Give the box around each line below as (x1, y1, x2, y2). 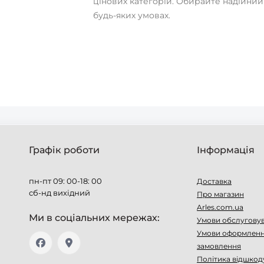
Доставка (197, 177, 232, 186)
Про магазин (197, 190, 244, 199)
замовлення (197, 242, 241, 250)
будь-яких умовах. (93, 9, 170, 21)
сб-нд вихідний (29, 188, 90, 197)
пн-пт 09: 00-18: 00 (29, 176, 102, 186)
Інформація (197, 144, 255, 156)
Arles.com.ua (197, 203, 243, 212)
